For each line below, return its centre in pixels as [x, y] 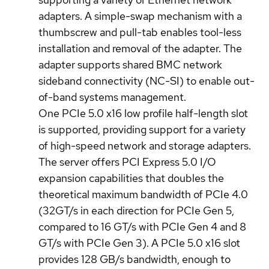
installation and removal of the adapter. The [140, 48]
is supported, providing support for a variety [142, 129]
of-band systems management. [112, 97]
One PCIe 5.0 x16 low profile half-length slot [143, 113]
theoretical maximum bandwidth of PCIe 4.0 [143, 194]
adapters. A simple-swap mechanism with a [140, 16]
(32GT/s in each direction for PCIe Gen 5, [136, 210]
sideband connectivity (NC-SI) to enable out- [147, 80]
